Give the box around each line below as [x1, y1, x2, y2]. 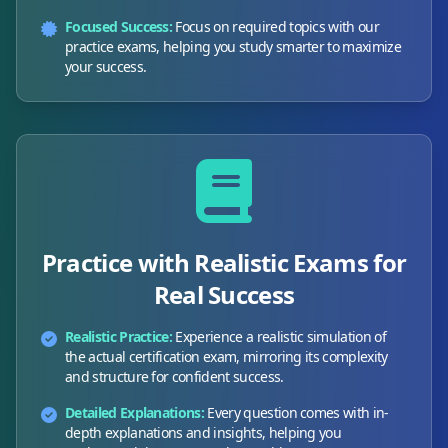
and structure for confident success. [65, 367, 284, 387]
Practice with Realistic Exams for [41, 246, 407, 280]
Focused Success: [65, 17, 173, 37]
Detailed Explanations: [65, 403, 205, 423]
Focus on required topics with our [175, 17, 380, 37]
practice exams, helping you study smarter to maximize [65, 37, 401, 57]
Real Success [153, 278, 295, 312]
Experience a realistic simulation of [175, 327, 386, 347]
